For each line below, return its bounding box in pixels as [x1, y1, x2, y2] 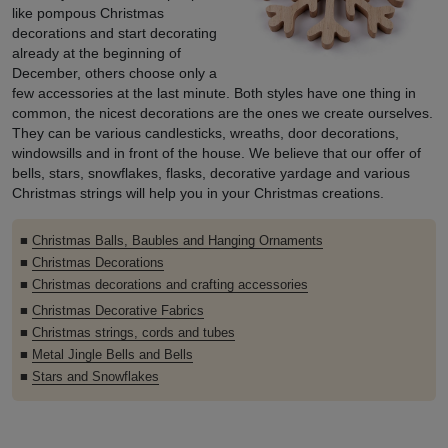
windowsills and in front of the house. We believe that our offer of [12, 145, 421, 161]
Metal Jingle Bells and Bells [32, 348, 193, 362]
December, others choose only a [12, 65, 217, 81]
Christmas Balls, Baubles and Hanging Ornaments [32, 234, 323, 248]
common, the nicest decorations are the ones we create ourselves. [12, 105, 433, 121]
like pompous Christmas [12, 5, 164, 21]
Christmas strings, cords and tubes [32, 326, 235, 340]
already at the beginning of [12, 45, 181, 61]
